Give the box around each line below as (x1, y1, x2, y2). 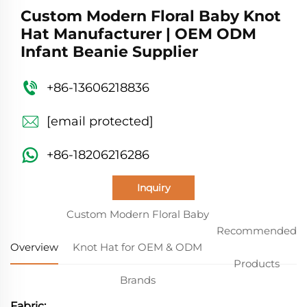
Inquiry (136, 181, 171, 194)
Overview (10, 240, 58, 254)
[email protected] (47, 113, 153, 129)
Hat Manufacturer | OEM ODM (21, 24, 256, 43)
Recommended (217, 223, 297, 237)
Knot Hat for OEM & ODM (73, 240, 202, 254)
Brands (119, 273, 156, 286)
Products (234, 256, 280, 270)
